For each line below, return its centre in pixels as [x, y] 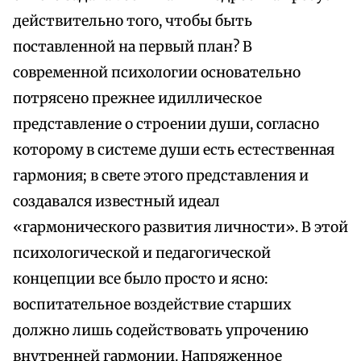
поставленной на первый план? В [133, 47]
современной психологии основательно [157, 73]
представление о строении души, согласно [166, 124]
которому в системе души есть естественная [174, 150]
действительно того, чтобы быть [133, 21]
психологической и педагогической [142, 253]
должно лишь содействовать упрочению [161, 331]
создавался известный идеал [116, 202]
